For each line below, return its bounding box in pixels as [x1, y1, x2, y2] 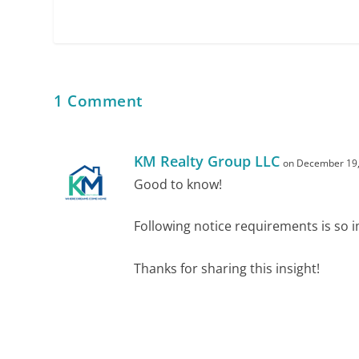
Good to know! [134, 175, 223, 193]
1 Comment [54, 90, 143, 111]
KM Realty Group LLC [134, 151, 280, 171]
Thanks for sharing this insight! [134, 259, 321, 277]
